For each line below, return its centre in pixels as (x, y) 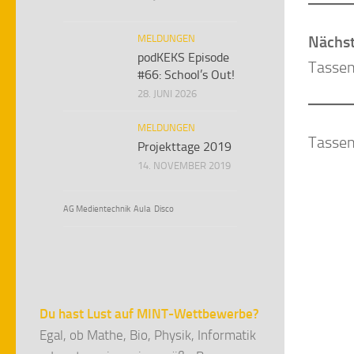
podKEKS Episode (183, 57)
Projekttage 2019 (185, 147)
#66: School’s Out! (186, 75)
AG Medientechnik (97, 209)
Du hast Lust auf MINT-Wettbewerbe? (149, 314)
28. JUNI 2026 (167, 94)
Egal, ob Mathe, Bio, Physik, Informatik (148, 335)
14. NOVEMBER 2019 (184, 166)
